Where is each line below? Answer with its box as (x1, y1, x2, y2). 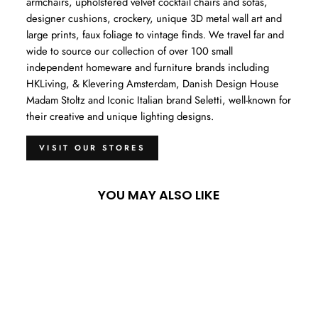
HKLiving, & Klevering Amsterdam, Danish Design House (26, 76, 279, 92)
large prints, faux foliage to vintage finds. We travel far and (26, 27, 284, 43)
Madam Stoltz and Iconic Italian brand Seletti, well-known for (26, 92, 291, 109)
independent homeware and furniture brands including (26, 60, 269, 76)
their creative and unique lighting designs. (26, 109, 214, 125)
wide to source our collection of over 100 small (26, 43, 233, 60)
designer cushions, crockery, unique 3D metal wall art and (26, 11, 282, 27)
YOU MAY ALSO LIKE (98, 186, 220, 204)
